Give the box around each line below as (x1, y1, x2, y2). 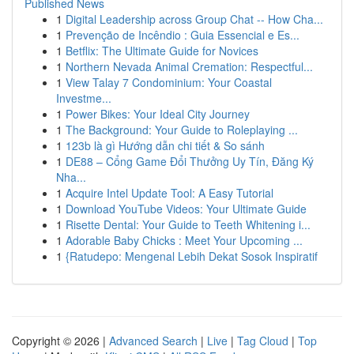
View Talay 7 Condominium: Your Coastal (66, 74, 272, 90)
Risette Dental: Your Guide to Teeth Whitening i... (66, 217, 311, 232)
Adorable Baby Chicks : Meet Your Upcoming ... (66, 232, 303, 248)
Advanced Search (109, 333, 198, 348)
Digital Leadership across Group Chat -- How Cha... (66, 11, 323, 27)
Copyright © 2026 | (12, 333, 109, 348)
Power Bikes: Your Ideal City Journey (66, 106, 250, 122)
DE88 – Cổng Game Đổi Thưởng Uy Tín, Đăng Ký (66, 153, 314, 169)
